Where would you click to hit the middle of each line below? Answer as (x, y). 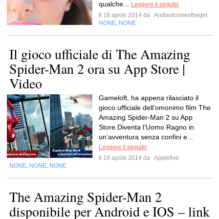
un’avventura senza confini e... (146, 137)
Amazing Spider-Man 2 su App (146, 117)
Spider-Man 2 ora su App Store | (97, 68)
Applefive (166, 158)
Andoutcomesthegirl (180, 15)
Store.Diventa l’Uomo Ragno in (146, 127)
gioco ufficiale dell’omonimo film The (155, 108)
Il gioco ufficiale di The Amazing (100, 54)
